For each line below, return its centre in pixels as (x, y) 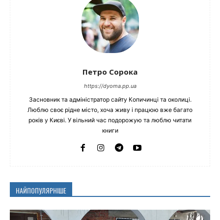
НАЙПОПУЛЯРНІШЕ (41, 190)
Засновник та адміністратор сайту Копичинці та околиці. (110, 99)
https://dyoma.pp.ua (110, 86)
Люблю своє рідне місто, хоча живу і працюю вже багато (110, 110)
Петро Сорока (110, 71)
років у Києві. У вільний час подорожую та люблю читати (110, 120)
